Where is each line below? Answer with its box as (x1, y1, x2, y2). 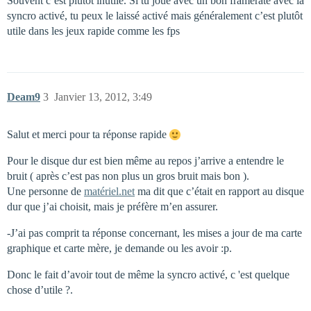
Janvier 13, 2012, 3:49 (54, 90, 152, 103)
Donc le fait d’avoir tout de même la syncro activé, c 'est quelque (7, 268, 289, 280)
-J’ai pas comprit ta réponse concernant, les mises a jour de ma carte (7, 226, 302, 239)
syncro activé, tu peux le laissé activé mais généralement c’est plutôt (7, 9, 303, 22)
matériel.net (84, 185, 135, 197)
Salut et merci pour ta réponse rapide (7, 128, 169, 140)
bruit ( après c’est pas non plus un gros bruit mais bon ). (7, 169, 249, 182)
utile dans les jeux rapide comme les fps (7, 24, 180, 37)
